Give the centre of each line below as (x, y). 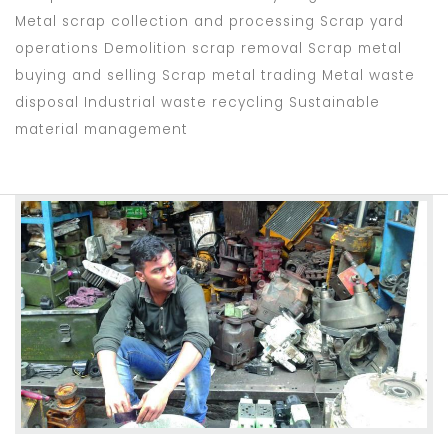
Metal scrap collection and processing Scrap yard (209, 21)
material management (101, 129)
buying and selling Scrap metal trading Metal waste (215, 75)
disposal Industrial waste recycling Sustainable (197, 102)
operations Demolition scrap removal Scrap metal (208, 48)
